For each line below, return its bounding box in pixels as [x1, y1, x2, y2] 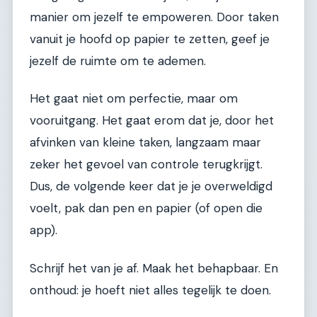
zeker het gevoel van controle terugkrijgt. [30, 156, 263, 173]
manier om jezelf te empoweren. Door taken [30, 8, 279, 25]
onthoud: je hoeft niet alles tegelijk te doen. [30, 282, 271, 298]
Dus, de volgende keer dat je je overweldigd [30, 178, 272, 195]
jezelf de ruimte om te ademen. [30, 52, 206, 69]
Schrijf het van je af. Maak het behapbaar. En [30, 260, 278, 276]
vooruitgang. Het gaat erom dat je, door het [30, 113, 274, 129]
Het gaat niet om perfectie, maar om [30, 91, 238, 107]
